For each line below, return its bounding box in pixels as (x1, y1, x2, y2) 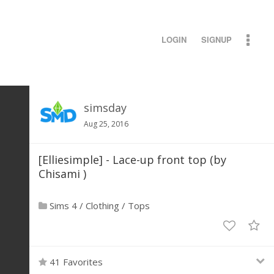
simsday (84, 100, 127, 115)
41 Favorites (47, 256, 103, 268)
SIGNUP (201, 34, 232, 45)
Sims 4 (50, 199, 77, 212)
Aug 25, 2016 (84, 119, 128, 129)
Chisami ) (39, 166, 86, 181)
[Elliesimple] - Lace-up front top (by (39, 152, 226, 167)
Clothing (86, 199, 119, 212)
